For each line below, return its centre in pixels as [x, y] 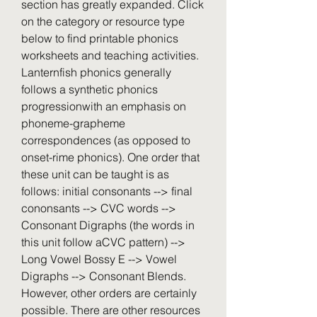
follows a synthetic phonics [90, 89]
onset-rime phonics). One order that [110, 157]
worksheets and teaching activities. [110, 55]
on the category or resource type [103, 21]
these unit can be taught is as [95, 174]
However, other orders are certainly [109, 293]
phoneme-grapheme [73, 123]
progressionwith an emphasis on [104, 106]
